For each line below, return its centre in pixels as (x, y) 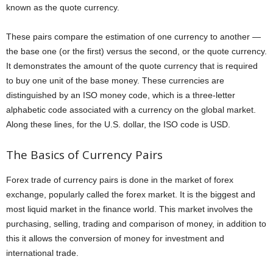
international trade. (42, 253)
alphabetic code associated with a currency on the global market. (131, 110)
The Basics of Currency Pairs (84, 155)
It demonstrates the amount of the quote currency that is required (132, 66)
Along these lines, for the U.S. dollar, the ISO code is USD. (118, 125)
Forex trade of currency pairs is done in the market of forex (120, 180)
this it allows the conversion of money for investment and (115, 239)
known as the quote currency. (63, 8)
